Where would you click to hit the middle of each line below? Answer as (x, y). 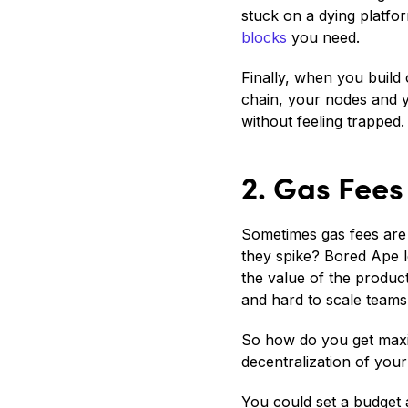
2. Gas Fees (322, 187)
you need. (323, 38)
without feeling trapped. (323, 122)
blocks (264, 38)
